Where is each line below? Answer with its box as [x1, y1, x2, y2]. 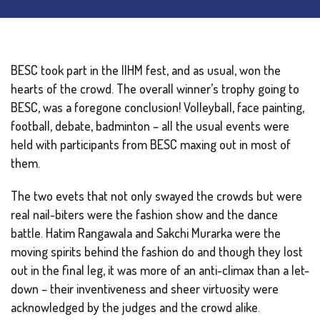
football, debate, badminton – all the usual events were [11, 118, 289, 134]
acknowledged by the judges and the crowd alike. [11, 299, 260, 316]
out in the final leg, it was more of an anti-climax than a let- [11, 262, 309, 279]
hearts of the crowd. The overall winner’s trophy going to [11, 81, 299, 97]
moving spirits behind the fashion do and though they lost [11, 244, 303, 260]
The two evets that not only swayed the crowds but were [11, 188, 302, 204]
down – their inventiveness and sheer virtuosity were [11, 281, 279, 297]
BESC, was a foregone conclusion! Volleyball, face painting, [11, 99, 304, 116]
